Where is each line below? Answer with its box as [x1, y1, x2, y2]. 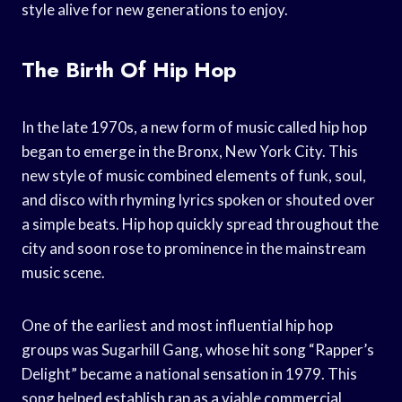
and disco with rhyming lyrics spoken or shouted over [22, 189, 375, 209]
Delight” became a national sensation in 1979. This [22, 363, 357, 383]
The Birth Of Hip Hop [22, 53, 236, 85]
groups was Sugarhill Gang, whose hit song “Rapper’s [22, 339, 374, 359]
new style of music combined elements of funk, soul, [22, 165, 366, 185]
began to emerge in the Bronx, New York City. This [22, 141, 358, 161]
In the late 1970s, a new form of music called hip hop [22, 117, 367, 136]
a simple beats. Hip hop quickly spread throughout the [22, 214, 379, 233]
